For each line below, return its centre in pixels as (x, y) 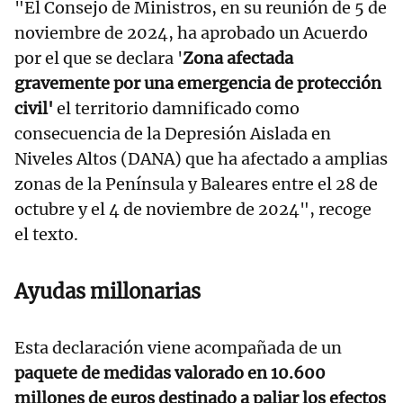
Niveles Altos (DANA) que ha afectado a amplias (201, 158)
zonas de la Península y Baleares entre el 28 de (196, 184)
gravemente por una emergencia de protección (198, 83)
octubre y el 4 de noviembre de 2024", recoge (193, 209)
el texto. (46, 234)
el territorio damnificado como (176, 108)
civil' (34, 108)
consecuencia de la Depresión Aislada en (173, 133)
